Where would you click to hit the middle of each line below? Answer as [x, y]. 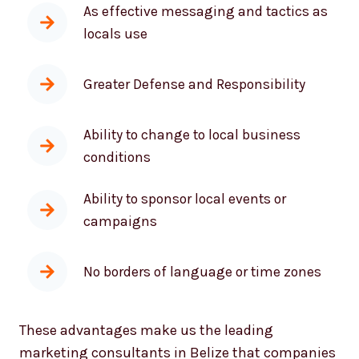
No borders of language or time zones [196, 258]
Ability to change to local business [186, 121]
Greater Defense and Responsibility [188, 71]
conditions [111, 144]
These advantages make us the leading [140, 317]
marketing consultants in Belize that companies [171, 339]
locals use [109, 20]
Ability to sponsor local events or [179, 186]
